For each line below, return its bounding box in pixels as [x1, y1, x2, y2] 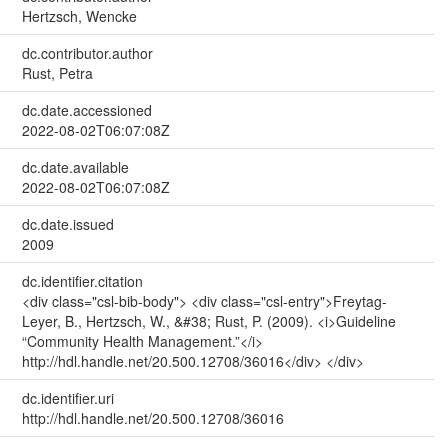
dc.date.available [21, 156, 129, 177]
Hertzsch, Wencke [21, 5, 137, 26]
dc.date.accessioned [21, 99, 152, 120]
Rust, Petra [21, 62, 93, 83]
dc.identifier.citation [21, 270, 143, 291]
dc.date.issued [21, 213, 114, 234]
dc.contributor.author [21, 42, 153, 63]
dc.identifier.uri [21, 387, 114, 408]
